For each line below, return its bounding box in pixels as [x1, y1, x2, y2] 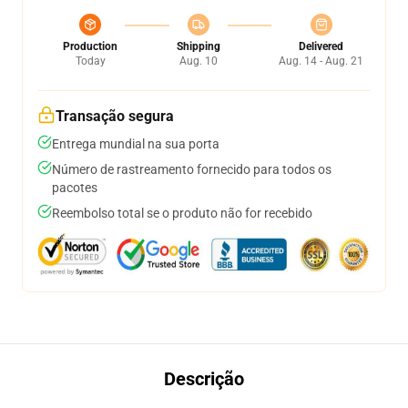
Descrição [164, 368, 244, 390]
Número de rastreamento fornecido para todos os [52, 162, 331, 177]
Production [63, 40, 117, 53]
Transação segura [56, 107, 174, 125]
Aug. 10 [178, 55, 218, 67]
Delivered [299, 40, 343, 53]
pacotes [52, 180, 97, 195]
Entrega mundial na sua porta [52, 137, 219, 151]
